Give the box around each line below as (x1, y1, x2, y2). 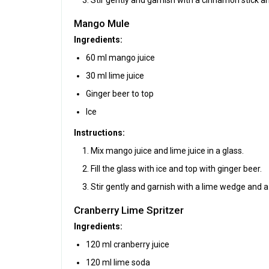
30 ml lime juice (86, 70, 144, 80)
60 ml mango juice (86, 52, 155, 62)
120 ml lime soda (86, 257, 150, 267)
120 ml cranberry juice (86, 239, 169, 249)
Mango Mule (74, 17, 130, 29)
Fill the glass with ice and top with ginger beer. (91, 163, 262, 174)
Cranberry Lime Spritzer (74, 204, 184, 216)
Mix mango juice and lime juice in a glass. (91, 145, 244, 156)
